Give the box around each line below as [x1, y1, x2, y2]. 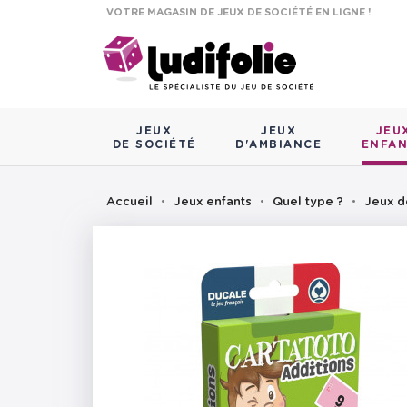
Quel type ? [273, 196, 343, 209]
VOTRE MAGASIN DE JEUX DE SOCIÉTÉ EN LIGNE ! [106, 7, 371, 17]
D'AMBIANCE [235, 139, 323, 151]
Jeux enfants [174, 196, 252, 209]
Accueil [106, 196, 153, 209]
